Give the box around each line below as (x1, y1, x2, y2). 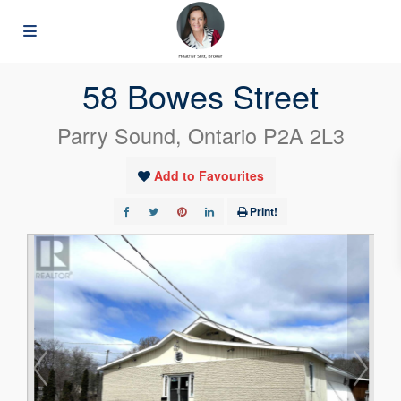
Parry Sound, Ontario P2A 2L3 (56, 120, 345, 151)
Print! (250, 203, 277, 220)
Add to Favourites (153, 166, 264, 185)
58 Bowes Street (82, 73, 319, 119)
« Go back (40, 38, 90, 54)
